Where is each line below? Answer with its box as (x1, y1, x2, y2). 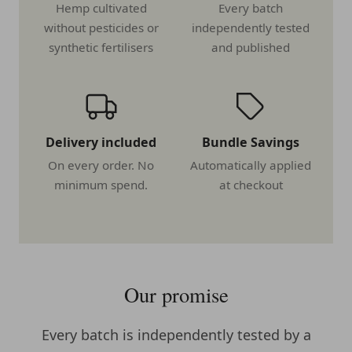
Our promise (123, 280, 229, 308)
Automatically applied (190, 157, 312, 174)
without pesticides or (43, 19, 159, 35)
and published (211, 38, 291, 55)
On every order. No (48, 157, 155, 174)
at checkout (218, 177, 283, 193)
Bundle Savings (202, 133, 300, 151)
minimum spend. (54, 177, 148, 193)
